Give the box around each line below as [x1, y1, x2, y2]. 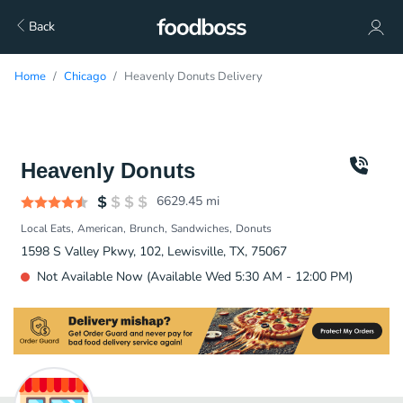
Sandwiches [171, 221, 229, 236]
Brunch [130, 221, 165, 236]
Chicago [64, 68, 106, 85]
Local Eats [21, 221, 71, 236]
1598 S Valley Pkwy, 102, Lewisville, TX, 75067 [21, 243, 287, 260]
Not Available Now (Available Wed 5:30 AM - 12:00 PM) [37, 268, 353, 285]
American [77, 221, 123, 236]
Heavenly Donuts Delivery [124, 68, 263, 85]
